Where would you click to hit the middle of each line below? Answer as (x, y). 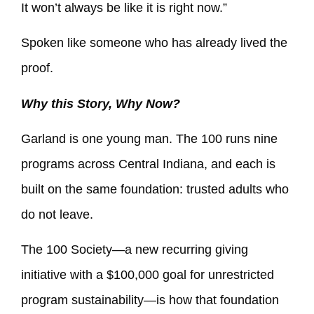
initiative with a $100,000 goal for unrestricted (148, 275)
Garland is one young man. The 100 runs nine (149, 139)
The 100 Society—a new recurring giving (135, 250)
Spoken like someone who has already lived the (154, 43)
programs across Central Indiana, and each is (148, 164)
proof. (37, 68)
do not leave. (57, 215)
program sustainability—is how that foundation (150, 300)
